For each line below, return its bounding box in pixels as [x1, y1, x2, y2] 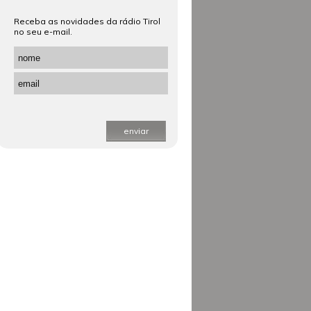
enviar [124, 126, 149, 136]
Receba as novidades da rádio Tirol [14, 16, 160, 26]
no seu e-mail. [14, 26, 72, 37]
